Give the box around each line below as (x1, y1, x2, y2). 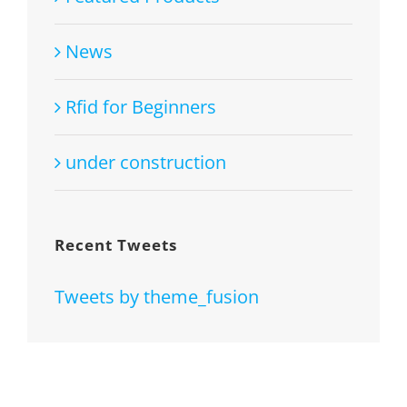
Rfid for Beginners (65, 94, 216, 120)
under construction (65, 150, 226, 175)
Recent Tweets (55, 234, 177, 256)
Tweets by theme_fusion (55, 284, 259, 310)
